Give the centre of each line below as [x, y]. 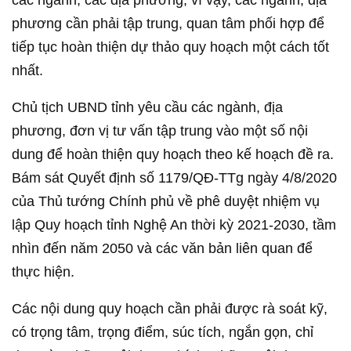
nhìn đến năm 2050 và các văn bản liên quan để [162, 248]
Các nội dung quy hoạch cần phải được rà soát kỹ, [170, 309]
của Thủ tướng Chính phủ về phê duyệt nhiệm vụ [166, 201]
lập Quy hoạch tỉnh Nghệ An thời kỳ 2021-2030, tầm [174, 225]
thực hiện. [43, 272]
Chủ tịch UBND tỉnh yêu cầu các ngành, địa [147, 107]
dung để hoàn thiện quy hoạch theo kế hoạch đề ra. [173, 154]
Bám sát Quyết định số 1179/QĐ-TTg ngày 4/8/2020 [174, 178]
